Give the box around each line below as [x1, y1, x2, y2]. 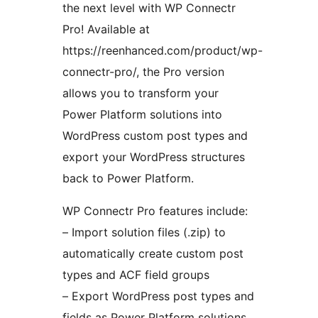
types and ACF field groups [62, 267, 209, 282]
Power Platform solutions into [62, 106, 222, 121]
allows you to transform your [62, 85, 219, 100]
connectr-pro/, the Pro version [62, 64, 224, 79]
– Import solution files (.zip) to [62, 224, 226, 239]
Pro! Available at [62, 21, 150, 36]
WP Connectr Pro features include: [62, 203, 248, 218]
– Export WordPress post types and [62, 288, 254, 303]
